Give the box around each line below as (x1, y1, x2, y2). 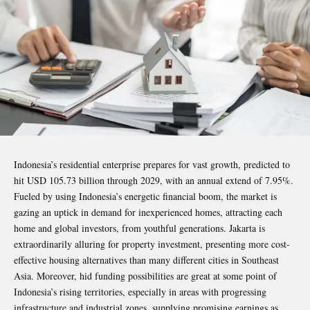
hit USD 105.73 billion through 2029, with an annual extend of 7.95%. (14, 173, 293, 187)
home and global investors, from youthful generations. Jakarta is (14, 221, 265, 235)
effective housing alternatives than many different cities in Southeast (14, 253, 279, 266)
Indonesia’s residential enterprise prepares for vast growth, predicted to (14, 157, 290, 171)
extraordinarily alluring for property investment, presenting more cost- (14, 237, 290, 250)
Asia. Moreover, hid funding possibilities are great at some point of (14, 268, 277, 282)
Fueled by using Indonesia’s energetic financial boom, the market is (14, 189, 277, 203)
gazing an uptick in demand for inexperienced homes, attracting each (14, 205, 282, 219)
